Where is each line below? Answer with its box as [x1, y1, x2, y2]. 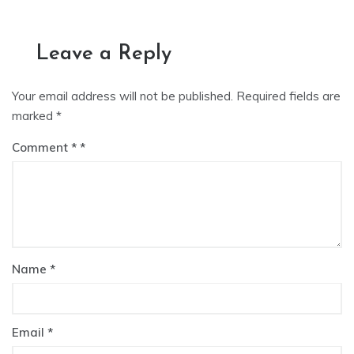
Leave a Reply [36, 43, 171, 66]
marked [12, 108, 56, 124]
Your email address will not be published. [12, 88, 233, 104]
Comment [12, 140, 71, 156]
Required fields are [236, 88, 341, 104]
